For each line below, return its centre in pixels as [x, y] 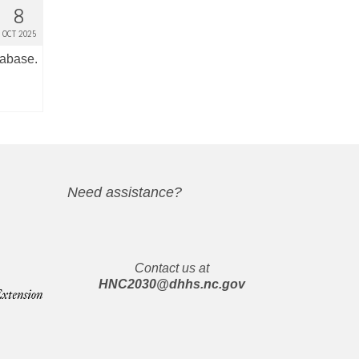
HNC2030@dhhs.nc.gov [172, 284]
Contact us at [172, 268]
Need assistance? [124, 192]
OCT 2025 [19, 34]
